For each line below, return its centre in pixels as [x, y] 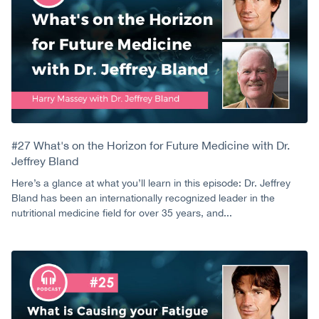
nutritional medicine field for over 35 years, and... [122, 213]
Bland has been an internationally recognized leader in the [143, 198]
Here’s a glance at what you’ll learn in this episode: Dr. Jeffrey [151, 183]
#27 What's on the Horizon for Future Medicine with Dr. [151, 146]
